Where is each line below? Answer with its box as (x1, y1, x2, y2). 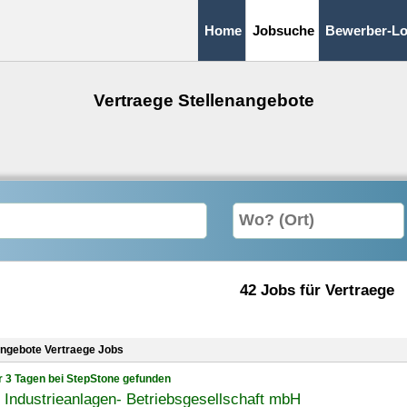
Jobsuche (253, 23, 314, 38)
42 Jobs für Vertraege (240, 282, 394, 298)
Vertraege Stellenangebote (93, 91, 314, 110)
